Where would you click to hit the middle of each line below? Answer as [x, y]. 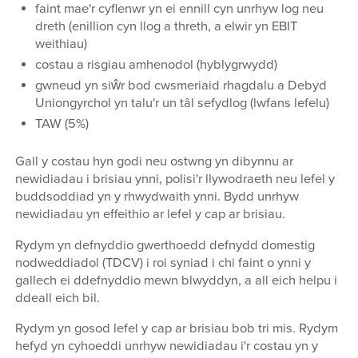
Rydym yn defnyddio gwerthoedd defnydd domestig [165, 245]
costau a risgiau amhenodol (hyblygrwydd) [156, 64]
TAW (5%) [62, 124]
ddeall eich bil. [58, 298]
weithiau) [61, 44]
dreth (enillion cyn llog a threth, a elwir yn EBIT [166, 26]
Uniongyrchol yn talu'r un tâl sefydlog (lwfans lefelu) [182, 103]
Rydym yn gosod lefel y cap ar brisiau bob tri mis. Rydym [177, 329]
